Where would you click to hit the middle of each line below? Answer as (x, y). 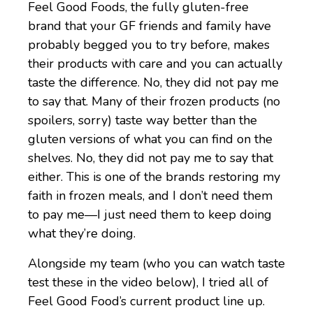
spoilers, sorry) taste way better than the (143, 121)
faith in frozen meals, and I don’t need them (150, 196)
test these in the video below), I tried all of (148, 283)
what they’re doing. (83, 234)
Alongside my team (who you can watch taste (156, 264)
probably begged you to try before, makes (149, 45)
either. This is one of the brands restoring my (154, 177)
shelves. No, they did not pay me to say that (151, 158)
